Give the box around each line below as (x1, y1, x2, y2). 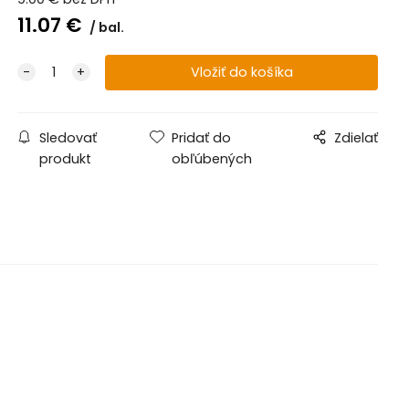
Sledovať (38, 128, 97, 147)
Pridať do (172, 128, 232, 147)
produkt (38, 149, 91, 168)
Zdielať (334, 128, 379, 147)
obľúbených (172, 149, 253, 168)
